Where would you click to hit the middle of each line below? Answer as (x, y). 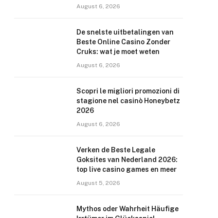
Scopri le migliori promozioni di (128, 91)
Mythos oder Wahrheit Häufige (127, 209)
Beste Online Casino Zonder (123, 42)
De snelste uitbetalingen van (125, 32)
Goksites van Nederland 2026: (127, 160)
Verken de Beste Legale (116, 150)
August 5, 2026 (98, 183)
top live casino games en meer (127, 169)
